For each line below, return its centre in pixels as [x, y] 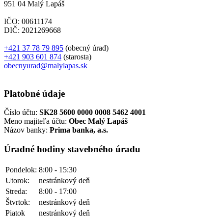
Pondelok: [21, 169]
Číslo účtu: [22, 112]
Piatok [15, 213]
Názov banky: [27, 130]
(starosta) [76, 56]
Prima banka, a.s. [79, 130]
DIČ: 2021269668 [32, 30]
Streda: [16, 191]
